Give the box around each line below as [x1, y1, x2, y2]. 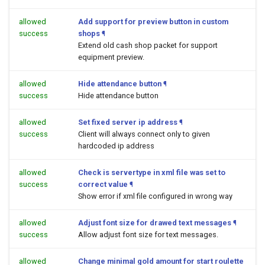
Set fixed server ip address [78, 118, 177, 127]
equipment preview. [78, 53, 144, 62]
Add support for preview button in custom [78, 17, 228, 26]
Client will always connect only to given [78, 130, 210, 138]
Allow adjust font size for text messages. [78, 230, 218, 239]
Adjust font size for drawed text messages [78, 218, 231, 227]
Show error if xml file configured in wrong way [78, 192, 232, 201]
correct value [78, 180, 128, 189]
